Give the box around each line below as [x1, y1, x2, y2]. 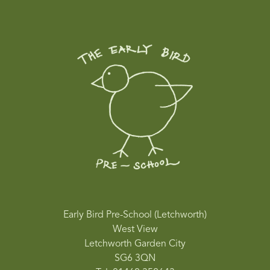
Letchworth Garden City [84, 239, 186, 249]
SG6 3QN [115, 253, 155, 263]
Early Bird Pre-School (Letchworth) [63, 210, 207, 220]
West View [112, 224, 158, 234]
